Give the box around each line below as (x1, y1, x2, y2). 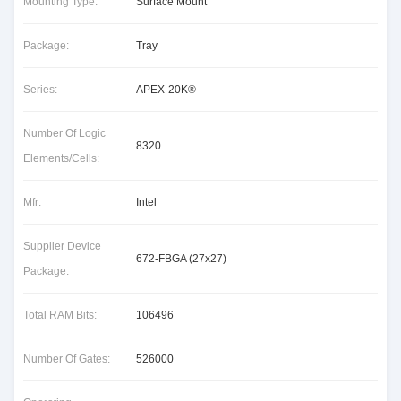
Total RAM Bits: (23, 309, 97, 321)
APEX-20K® (136, 83, 196, 96)
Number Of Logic (23, 127, 106, 140)
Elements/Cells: (23, 152, 99, 165)
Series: (23, 83, 57, 96)
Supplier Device (23, 240, 101, 252)
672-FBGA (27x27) (136, 252, 226, 265)
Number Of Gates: (23, 353, 110, 365)
